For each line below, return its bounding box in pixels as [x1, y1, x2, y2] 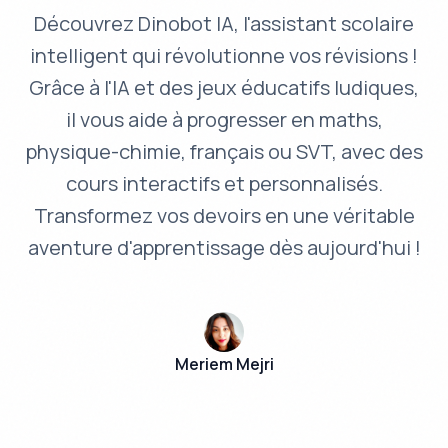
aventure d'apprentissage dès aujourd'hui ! [27, 234, 421, 262]
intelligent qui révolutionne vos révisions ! [30, 42, 418, 70]
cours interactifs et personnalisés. [65, 170, 383, 198]
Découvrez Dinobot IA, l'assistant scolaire [34, 10, 414, 38]
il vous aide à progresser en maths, [65, 106, 383, 134]
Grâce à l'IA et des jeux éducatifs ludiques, [29, 74, 419, 102]
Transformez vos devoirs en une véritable [33, 202, 415, 230]
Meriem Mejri [174, 353, 274, 376]
